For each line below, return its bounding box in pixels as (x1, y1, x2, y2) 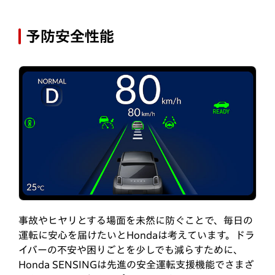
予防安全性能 (26, 29, 114, 44)
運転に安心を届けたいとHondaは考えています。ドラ (18, 230, 255, 240)
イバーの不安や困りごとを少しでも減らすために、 (18, 244, 243, 255)
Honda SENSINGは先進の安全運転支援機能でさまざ (18, 259, 254, 269)
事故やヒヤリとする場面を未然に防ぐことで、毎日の (18, 215, 253, 225)
